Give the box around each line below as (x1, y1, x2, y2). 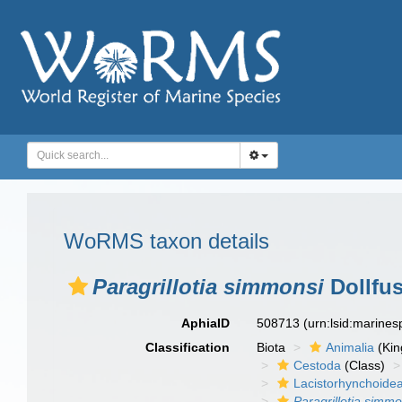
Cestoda (293, 358, 342, 372)
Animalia (326, 340, 375, 354)
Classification (145, 340, 231, 354)
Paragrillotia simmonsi (92, 275, 324, 299)
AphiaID (181, 316, 231, 330)
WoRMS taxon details (64, 229, 269, 253)
